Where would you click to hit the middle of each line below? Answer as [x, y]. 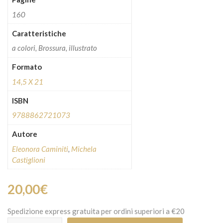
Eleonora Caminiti [40, 149]
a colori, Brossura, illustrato [54, 48]
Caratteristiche [39, 33]
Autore [24, 134]
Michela [84, 149]
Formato [27, 67]
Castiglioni [28, 160]
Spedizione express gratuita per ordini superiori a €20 [96, 211]
